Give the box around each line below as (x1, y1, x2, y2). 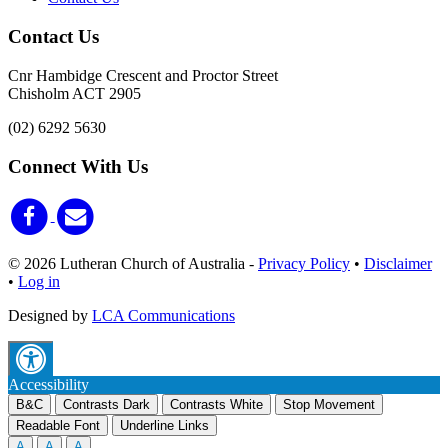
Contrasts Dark (63, 396, 150, 412)
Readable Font (16, 417, 100, 433)
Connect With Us (8, 155, 148, 177)
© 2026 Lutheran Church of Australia (8, 254, 249, 272)
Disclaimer (364, 254, 432, 272)
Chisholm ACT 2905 (8, 84, 141, 102)
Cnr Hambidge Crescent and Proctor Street (8, 66, 278, 84)
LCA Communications (92, 306, 235, 324)
